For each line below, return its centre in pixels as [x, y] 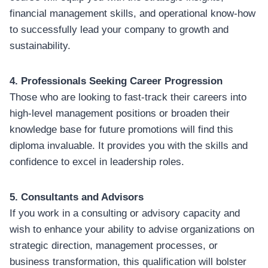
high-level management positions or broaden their [120, 113]
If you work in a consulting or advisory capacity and [125, 213]
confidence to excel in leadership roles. [97, 162]
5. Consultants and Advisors [77, 197]
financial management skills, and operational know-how [133, 13]
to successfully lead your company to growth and [119, 29]
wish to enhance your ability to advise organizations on [132, 229]
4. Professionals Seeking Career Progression [116, 81]
